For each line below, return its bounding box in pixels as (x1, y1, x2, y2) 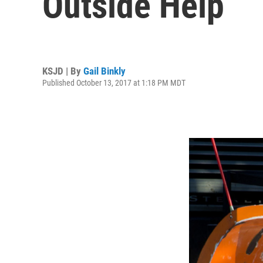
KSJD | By (42, 65, 83, 77)
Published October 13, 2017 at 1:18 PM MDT (42, 77, 186, 87)
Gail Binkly (83, 65, 126, 77)
